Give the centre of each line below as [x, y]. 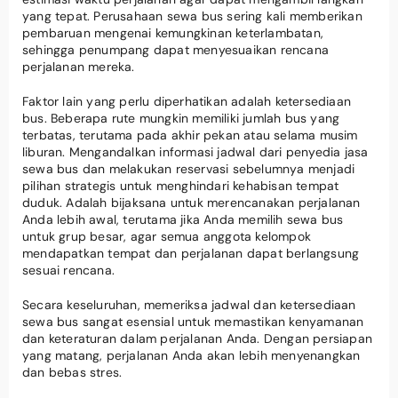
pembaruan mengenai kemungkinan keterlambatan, [173, 32]
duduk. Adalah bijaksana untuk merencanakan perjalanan [191, 202]
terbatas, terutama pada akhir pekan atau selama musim [190, 135]
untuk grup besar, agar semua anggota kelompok [167, 236]
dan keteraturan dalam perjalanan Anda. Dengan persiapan [198, 338]
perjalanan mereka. [79, 66]
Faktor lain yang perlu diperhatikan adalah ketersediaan [187, 101]
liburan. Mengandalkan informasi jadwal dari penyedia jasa [195, 151]
